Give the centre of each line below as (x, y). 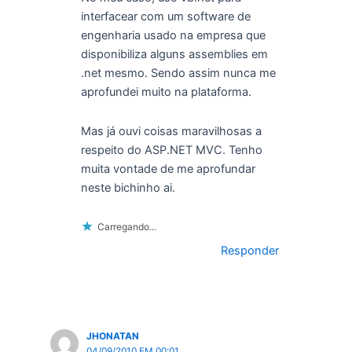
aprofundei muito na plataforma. (166, 92)
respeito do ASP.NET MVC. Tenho (171, 150)
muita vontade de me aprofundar (168, 169)
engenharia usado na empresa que (173, 36)
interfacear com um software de (165, 17)
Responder (250, 251)
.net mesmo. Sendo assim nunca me (178, 73)
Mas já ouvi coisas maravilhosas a (171, 131)
